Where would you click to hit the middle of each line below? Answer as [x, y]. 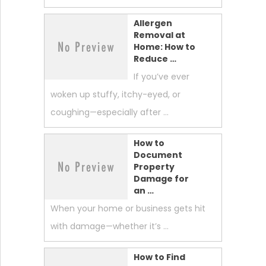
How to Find [159, 257]
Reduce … [155, 58]
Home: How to [164, 47]
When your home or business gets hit [128, 208]
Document [158, 155]
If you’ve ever [161, 76]
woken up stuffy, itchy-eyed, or [115, 94]
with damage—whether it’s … [109, 226]
